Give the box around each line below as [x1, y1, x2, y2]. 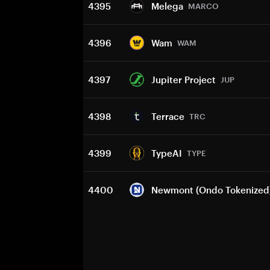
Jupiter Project [151, 74, 216, 85]
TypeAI [151, 148, 182, 159]
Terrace [151, 111, 184, 122]
